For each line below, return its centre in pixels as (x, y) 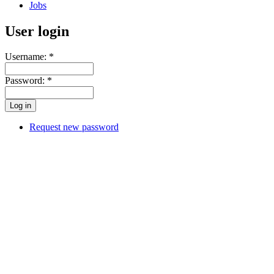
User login (37, 31)
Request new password (74, 127)
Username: (27, 57)
